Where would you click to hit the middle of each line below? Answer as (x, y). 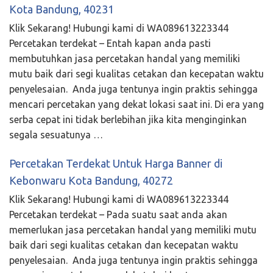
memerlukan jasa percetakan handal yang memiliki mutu (133, 229)
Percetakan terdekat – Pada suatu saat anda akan (118, 214)
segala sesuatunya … (56, 134)
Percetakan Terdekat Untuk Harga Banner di (116, 163)
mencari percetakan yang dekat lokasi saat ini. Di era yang (136, 104)
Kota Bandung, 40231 (62, 9)
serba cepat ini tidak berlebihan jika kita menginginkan (128, 119)
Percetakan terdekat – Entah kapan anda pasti (110, 43)
